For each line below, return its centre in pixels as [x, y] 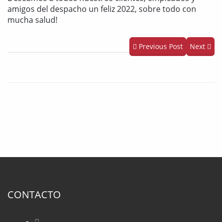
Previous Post [160, 46]
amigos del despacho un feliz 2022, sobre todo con [102, 9]
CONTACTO [34, 194]
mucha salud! [32, 20]
